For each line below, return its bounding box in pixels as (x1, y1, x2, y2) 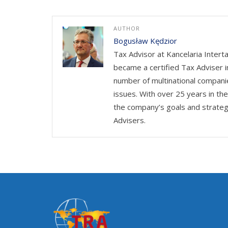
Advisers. (113, 115, 146, 125)
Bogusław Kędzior (113, 35, 177, 46)
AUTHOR (113, 24, 140, 32)
